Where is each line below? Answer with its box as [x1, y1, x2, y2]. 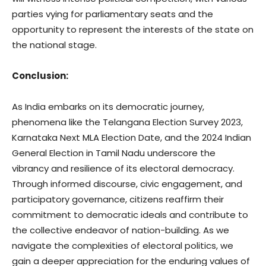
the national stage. [12, 39, 97, 51]
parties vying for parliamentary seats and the [12, 8, 213, 20]
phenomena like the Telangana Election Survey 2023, [12, 116, 243, 128]
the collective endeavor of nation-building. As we [12, 224, 229, 236]
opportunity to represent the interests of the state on [12, 23, 254, 36]
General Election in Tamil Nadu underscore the [12, 147, 216, 159]
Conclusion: [12, 69, 68, 82]
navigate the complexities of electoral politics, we [12, 239, 233, 252]
